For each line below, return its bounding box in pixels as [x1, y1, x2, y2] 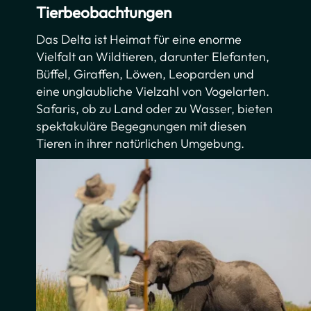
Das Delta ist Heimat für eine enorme [36, 31, 242, 47]
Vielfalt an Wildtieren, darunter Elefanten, [36, 48, 270, 65]
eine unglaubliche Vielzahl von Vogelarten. [36, 83, 270, 99]
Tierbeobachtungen [36, 1, 172, 22]
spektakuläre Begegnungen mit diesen [36, 117, 247, 134]
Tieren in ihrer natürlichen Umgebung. [36, 135, 245, 151]
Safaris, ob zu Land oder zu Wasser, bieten [36, 100, 274, 117]
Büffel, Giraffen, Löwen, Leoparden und [36, 65, 255, 82]
